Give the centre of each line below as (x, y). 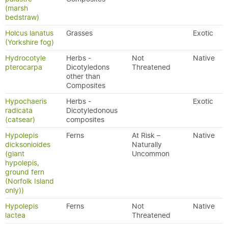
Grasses (79, 33)
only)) (15, 190)
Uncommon (151, 154)
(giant (15, 154)
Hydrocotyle (25, 58)
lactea (15, 215)
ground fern (25, 172)
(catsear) (20, 120)
